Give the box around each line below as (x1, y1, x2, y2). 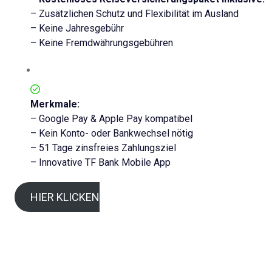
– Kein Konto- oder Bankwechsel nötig (30, 127, 193, 140)
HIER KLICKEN (30, 190, 100, 203)
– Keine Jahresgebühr (30, 22, 124, 35)
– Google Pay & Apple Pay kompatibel (30, 113, 192, 125)
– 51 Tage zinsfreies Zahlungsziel (30, 142, 176, 154)
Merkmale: (30, 98, 82, 110)
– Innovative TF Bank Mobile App (30, 157, 171, 169)
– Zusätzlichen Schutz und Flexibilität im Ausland (30, 8, 239, 20)
